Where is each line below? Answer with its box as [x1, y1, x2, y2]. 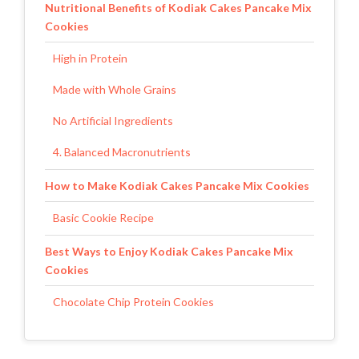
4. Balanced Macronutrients [53, 144, 191, 159]
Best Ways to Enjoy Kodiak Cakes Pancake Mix [45, 244, 293, 258]
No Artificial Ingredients [53, 113, 173, 127]
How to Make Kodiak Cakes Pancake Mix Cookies [45, 178, 309, 192]
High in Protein [53, 50, 127, 65]
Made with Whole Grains [53, 82, 176, 96]
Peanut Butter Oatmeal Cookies [53, 325, 215, 340]
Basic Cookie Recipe [53, 210, 154, 224]
